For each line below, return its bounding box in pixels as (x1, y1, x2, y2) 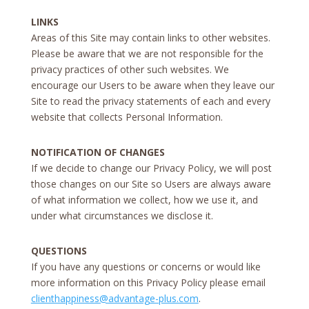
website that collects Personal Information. (30, 110, 223, 123)
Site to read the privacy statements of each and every (30, 94, 270, 108)
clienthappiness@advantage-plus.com (30, 291, 199, 305)
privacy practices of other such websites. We (30, 62, 229, 76)
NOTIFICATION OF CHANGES (30, 145, 165, 159)
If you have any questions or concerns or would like (30, 259, 261, 273)
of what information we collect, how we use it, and (30, 192, 258, 206)
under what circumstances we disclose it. (30, 208, 213, 222)
